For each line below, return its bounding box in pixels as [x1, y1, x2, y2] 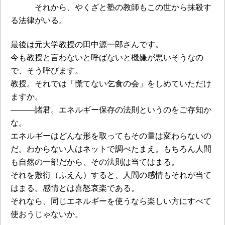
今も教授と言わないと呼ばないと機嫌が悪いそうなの [11, 52, 203, 63]
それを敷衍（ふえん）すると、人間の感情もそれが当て [11, 170, 211, 180]
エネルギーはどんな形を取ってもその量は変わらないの [11, 131, 211, 141]
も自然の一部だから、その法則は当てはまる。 [11, 157, 179, 167]
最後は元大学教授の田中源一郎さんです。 [11, 39, 163, 50]
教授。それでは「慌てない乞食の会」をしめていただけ [11, 78, 211, 89]
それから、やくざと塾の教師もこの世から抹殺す [11, 2, 211, 13]
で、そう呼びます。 [11, 65, 83, 76]
